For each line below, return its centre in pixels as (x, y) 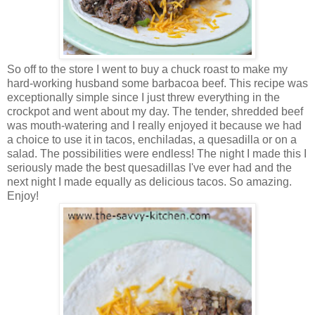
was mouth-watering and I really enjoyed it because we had (154, 125)
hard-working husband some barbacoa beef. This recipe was (157, 83)
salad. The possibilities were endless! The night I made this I (157, 153)
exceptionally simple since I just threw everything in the (143, 97)
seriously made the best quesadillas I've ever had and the (149, 167)
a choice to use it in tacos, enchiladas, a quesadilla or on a (152, 139)
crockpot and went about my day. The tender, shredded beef (155, 111)
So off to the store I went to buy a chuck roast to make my (147, 69)
